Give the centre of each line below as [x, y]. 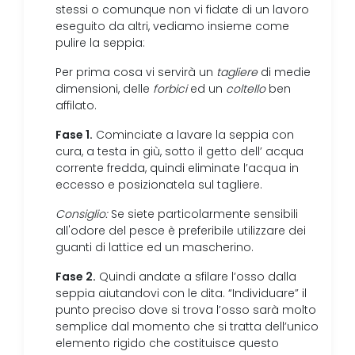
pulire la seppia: [100, 43]
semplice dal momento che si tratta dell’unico [187, 327]
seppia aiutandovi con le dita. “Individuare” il [181, 294]
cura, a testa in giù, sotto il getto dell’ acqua [179, 152]
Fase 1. [74, 135]
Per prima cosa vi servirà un [136, 73]
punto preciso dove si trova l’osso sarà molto [186, 310]
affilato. [76, 106]
